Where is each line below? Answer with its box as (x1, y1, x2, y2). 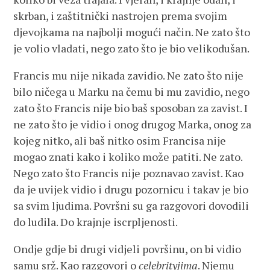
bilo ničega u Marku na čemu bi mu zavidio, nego (13, 84, 250, 99)
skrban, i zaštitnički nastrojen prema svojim (13, 8, 228, 23)
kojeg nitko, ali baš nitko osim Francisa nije (13, 133, 227, 148)
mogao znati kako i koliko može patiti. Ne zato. (13, 149, 243, 164)
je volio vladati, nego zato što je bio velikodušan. (13, 41, 250, 55)
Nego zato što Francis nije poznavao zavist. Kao (13, 166, 244, 180)
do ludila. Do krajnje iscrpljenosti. (13, 215, 178, 229)
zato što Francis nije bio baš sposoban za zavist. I (13, 101, 248, 115)
